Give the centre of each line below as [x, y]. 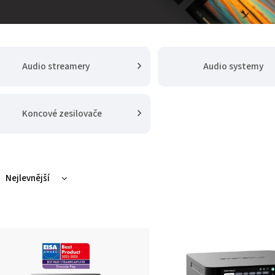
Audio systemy [233, 67]
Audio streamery [56, 67]
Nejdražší [25, 198]
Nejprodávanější [38, 218]
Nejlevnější [28, 179]
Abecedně [25, 238]
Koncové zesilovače [62, 114]
